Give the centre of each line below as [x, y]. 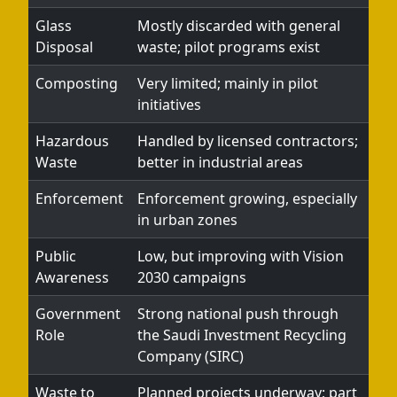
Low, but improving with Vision [241, 256]
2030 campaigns [192, 277]
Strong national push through [238, 314]
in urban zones [187, 220]
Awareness [72, 277]
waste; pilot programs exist [229, 47]
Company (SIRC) [191, 356]
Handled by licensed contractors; [248, 141]
